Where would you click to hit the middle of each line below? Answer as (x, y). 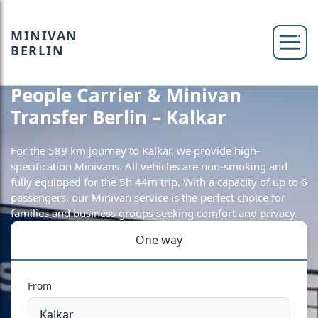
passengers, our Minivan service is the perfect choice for (148, 197)
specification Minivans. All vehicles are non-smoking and (149, 166)
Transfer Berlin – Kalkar (119, 117)
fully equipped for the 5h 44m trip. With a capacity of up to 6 (159, 182)
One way (159, 240)
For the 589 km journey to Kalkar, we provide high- (135, 150)
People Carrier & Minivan (126, 95)
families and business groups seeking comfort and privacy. (154, 213)
